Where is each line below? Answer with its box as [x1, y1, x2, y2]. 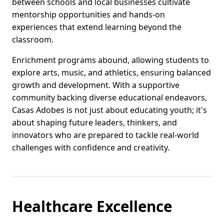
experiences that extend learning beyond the [12, 21, 181, 33]
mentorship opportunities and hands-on [12, 9, 165, 20]
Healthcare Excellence [12, 196, 172, 217]
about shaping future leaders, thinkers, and [12, 117, 177, 128]
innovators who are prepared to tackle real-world [12, 129, 199, 141]
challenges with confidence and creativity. [12, 142, 169, 153]
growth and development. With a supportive [12, 79, 179, 91]
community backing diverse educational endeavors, [12, 92, 207, 103]
